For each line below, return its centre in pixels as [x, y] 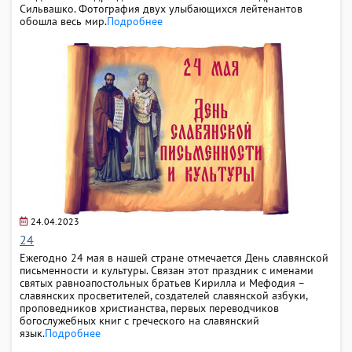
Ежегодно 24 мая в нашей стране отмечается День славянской [174, 257]
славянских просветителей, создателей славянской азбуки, [163, 295]
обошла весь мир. [63, 21]
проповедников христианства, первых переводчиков [149, 308]
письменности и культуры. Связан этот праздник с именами [167, 270]
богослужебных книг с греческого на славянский [139, 320]
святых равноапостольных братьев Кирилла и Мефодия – [162, 282]
